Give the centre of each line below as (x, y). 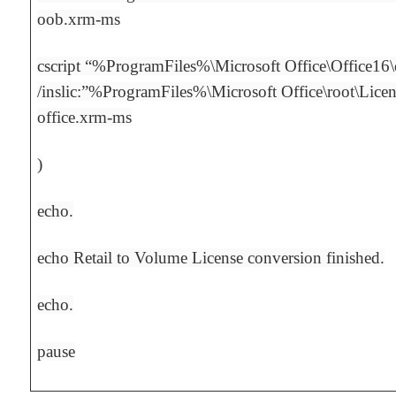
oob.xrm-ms (79, 19)
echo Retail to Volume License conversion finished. (211, 258)
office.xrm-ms (85, 118)
